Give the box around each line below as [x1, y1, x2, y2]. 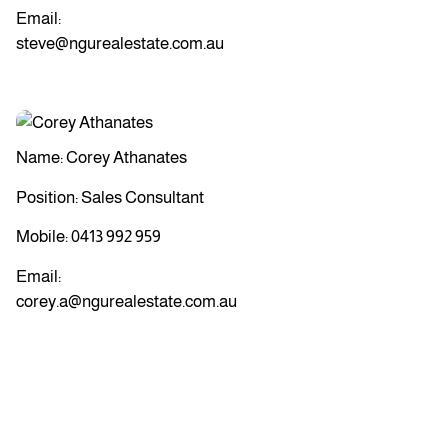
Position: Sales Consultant [16, 187, 205, 207]
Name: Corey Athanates [16, 148, 188, 168]
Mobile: [16, 227, 72, 247]
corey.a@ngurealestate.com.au [16, 291, 238, 311]
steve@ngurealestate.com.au [16, 34, 225, 54]
